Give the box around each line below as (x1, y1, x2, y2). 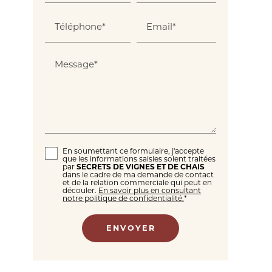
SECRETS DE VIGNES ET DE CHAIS (76, 161, 205, 171)
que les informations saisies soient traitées (63, 154, 216, 163)
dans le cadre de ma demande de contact (63, 169, 214, 179)
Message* (55, 58, 98, 70)
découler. (63, 185, 99, 195)
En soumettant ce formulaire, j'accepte (63, 146, 205, 155)
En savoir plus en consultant (98, 185, 202, 195)
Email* (146, 20, 177, 32)
